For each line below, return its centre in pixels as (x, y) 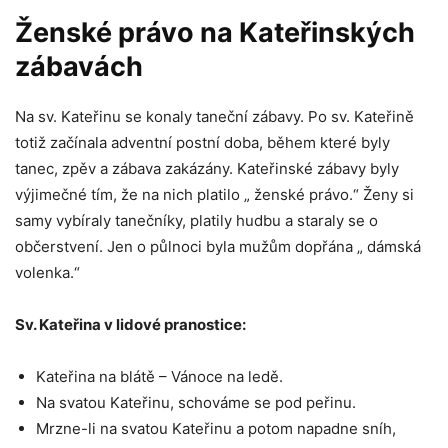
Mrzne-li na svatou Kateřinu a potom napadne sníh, (216, 428)
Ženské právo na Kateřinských (215, 32)
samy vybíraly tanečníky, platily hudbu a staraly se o (196, 220)
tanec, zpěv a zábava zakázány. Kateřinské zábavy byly (207, 168)
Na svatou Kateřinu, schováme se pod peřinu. (196, 402)
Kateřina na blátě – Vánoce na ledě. (159, 376)
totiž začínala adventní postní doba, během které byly (202, 142)
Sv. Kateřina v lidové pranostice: (130, 324)
